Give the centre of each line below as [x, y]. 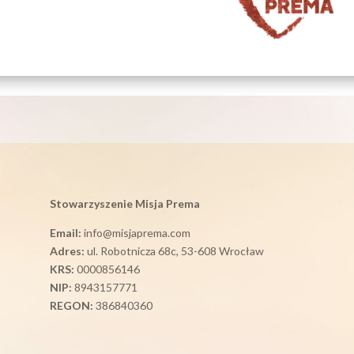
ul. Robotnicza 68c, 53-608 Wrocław [174, 251]
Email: [65, 233]
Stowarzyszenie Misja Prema [124, 204]
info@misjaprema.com [136, 233]
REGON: [71, 306]
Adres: [67, 251]
